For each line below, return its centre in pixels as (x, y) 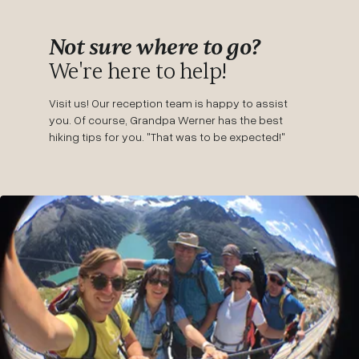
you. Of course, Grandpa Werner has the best (165, 119)
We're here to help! (137, 71)
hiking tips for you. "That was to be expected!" (167, 136)
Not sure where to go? (155, 47)
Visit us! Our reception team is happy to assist (168, 103)
